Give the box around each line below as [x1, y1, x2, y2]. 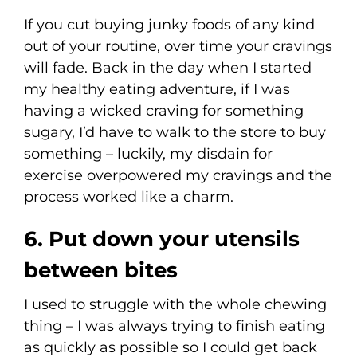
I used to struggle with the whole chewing [24, 295, 327, 313]
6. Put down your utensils [24, 226, 300, 252]
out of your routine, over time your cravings [24, 37, 332, 55]
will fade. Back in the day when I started [24, 58, 312, 76]
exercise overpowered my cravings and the [24, 166, 332, 184]
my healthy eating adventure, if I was [24, 80, 290, 98]
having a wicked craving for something [24, 101, 304, 120]
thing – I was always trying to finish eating [24, 316, 325, 335]
